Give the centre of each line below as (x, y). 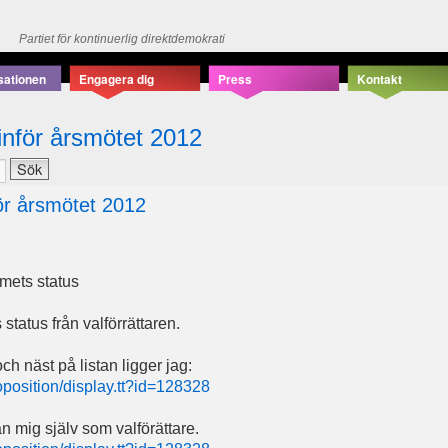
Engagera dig (116, 79)
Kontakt (379, 79)
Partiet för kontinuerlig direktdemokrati (122, 39)
